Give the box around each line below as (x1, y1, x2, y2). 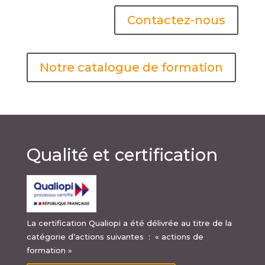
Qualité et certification (26, 144, 218, 165)
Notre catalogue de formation (39, 60, 223, 75)
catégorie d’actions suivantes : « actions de (26, 231, 203, 241)
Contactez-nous (127, 12, 226, 27)
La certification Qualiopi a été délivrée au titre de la (26, 218, 232, 228)
